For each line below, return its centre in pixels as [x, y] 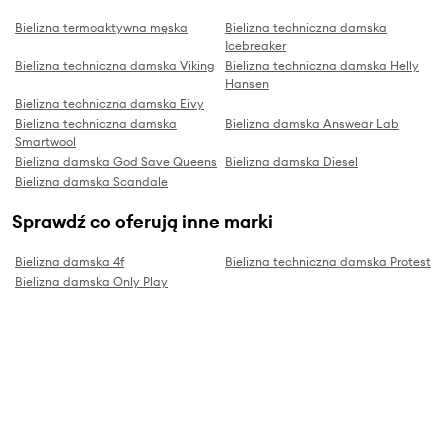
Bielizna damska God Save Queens [116, 161]
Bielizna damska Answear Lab [312, 123]
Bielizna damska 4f [69, 261]
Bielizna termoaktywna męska [101, 27]
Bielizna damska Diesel [291, 161]
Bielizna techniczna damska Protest [328, 261]
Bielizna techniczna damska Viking [115, 65]
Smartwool [45, 141]
